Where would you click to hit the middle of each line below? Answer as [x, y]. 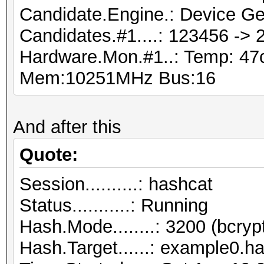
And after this [67, 127]
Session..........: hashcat [116, 184]
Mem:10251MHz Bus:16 [118, 78]
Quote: [49, 155]
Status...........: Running [114, 205]
